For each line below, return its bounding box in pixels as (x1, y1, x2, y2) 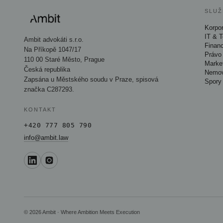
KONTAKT (24, 107, 56, 112)
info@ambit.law (24, 134, 68, 141)
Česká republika (24, 66, 70, 73)
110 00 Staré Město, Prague (24, 56, 105, 63)
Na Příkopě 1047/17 (24, 46, 81, 53)
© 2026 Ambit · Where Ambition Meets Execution (24, 209, 140, 215)
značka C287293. (24, 86, 74, 93)
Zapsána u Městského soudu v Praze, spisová (24, 76, 158, 83)
